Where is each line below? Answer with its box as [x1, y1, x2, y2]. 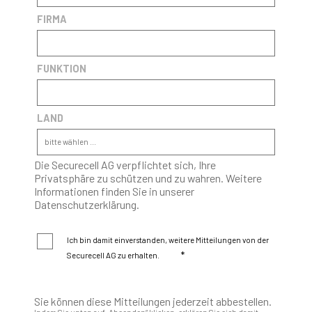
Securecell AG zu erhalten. [67, 250, 160, 260]
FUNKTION [37, 63, 87, 75]
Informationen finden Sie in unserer [33, 185, 194, 198]
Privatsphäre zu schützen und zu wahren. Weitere [33, 171, 262, 185]
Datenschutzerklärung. [33, 198, 139, 212]
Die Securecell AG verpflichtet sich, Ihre [33, 158, 216, 172]
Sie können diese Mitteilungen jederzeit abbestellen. [33, 294, 272, 308]
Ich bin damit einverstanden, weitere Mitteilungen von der [67, 235, 270, 244]
